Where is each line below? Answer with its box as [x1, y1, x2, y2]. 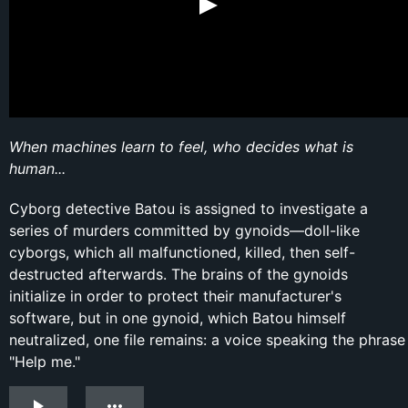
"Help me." [9, 352, 80, 372]
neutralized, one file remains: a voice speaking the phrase [9, 331, 405, 350]
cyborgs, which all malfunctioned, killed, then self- [9, 243, 355, 262]
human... [9, 159, 66, 178]
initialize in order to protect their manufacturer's [9, 287, 342, 306]
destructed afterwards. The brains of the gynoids [9, 265, 348, 284]
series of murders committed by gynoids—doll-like [9, 221, 360, 240]
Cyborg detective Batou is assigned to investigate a [9, 199, 368, 219]
